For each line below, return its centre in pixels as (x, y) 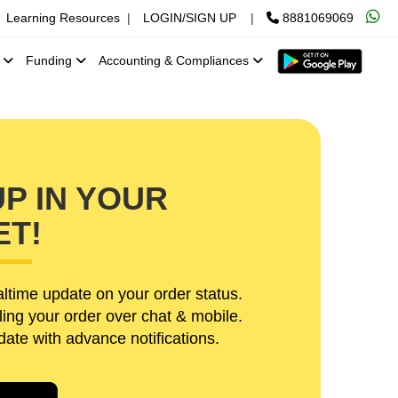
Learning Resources (63, 18)
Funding (51, 61)
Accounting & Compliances (175, 61)
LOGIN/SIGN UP (190, 18)
